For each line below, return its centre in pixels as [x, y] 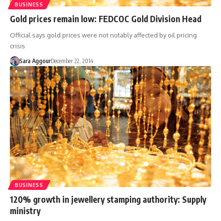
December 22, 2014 [72, 61]
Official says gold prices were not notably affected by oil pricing [103, 35]
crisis [18, 46]
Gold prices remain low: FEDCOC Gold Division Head [106, 18]
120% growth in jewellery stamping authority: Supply [108, 199]
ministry [25, 210]
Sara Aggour [35, 61]
